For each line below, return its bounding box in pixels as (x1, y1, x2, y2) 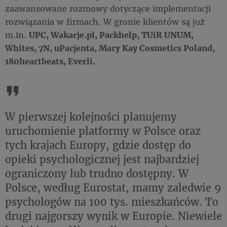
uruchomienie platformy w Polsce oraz (5, 124, 201, 137)
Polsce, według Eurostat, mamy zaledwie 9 (5, 180, 221, 194)
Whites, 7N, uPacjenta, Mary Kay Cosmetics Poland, (5, 42, 215, 53)
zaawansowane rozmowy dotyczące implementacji (5, 3, 211, 14)
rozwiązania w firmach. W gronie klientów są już (5, 16, 205, 27)
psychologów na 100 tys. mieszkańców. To (5, 195, 218, 208)
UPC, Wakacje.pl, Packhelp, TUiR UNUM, (29, 29, 194, 40)
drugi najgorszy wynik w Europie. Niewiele (5, 209, 222, 222)
